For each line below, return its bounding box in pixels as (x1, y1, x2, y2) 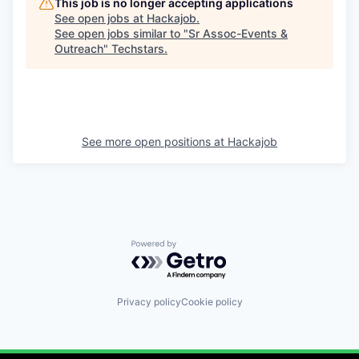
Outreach (54, 42, 103, 55)
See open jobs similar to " (54, 26, 188, 40)
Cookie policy (180, 295, 243, 308)
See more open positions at (82, 135, 228, 148)
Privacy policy (116, 295, 181, 308)
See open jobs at (54, 11, 147, 25)
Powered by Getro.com (131, 240, 272, 256)
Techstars (111, 42, 164, 55)
